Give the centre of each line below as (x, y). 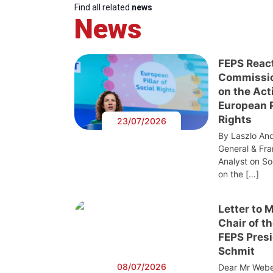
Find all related (103, 8)
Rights (235, 120)
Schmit (238, 251)
